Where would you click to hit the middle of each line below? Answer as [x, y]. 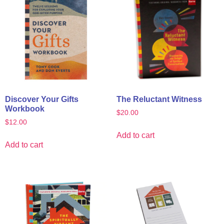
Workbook [25, 108]
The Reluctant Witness [159, 99]
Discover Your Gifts [42, 99]
